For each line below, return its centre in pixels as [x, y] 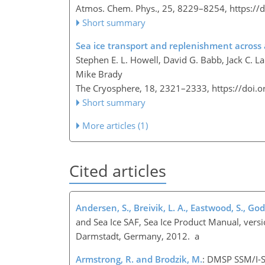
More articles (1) [115, 126]
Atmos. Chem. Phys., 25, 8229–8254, [153, 9]
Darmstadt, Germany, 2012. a [138, 236]
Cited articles [118, 171]
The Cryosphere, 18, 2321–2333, [144, 88]
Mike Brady [99, 74]
